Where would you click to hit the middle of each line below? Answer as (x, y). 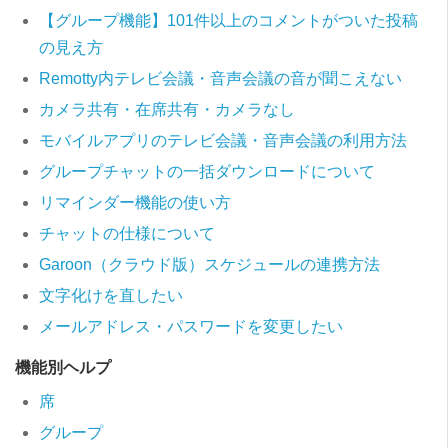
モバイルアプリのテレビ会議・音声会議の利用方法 (223, 141)
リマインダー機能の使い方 (135, 203)
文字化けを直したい (111, 296)
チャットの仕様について (127, 234)
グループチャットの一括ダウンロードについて (207, 172)
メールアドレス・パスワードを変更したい (191, 327)
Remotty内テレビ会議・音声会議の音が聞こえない (220, 79)
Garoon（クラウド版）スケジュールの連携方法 (209, 265)
